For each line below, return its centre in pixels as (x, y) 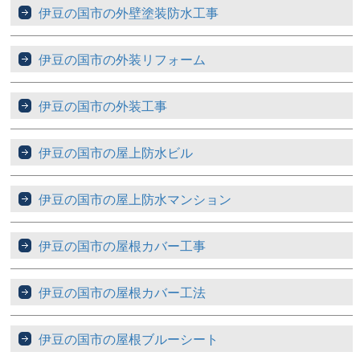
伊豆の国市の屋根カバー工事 (123, 246)
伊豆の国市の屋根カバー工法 (123, 292)
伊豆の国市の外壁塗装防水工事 (129, 13)
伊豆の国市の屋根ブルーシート (129, 339)
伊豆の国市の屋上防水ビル (116, 153)
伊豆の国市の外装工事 (103, 106)
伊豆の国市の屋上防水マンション (135, 199)
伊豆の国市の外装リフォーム (123, 59)
